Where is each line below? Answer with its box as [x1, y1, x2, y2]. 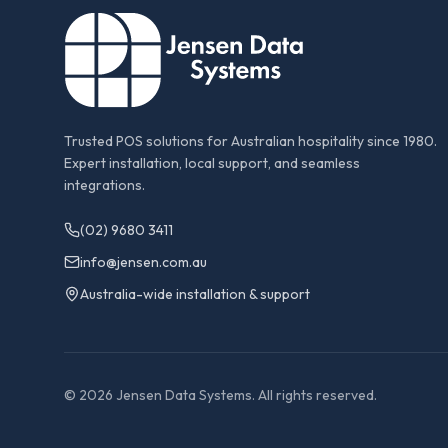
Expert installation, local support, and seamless [64, 154, 360, 172]
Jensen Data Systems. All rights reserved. [113, 386, 377, 404]
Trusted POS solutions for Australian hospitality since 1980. [64, 132, 437, 150]
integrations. [64, 176, 145, 194]
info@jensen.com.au [80, 253, 207, 271]
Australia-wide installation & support [80, 285, 310, 303]
